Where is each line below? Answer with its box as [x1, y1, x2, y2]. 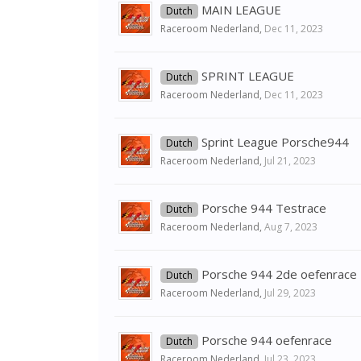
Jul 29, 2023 [264, 286, 316, 300]
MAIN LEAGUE [201, 2, 281, 18]
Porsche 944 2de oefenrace [201, 266, 357, 282]
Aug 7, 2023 [264, 220, 317, 234]
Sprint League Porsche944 [201, 134, 349, 150]
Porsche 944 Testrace [201, 200, 326, 216]
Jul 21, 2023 [264, 154, 316, 168]
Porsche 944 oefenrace [201, 332, 332, 348]
